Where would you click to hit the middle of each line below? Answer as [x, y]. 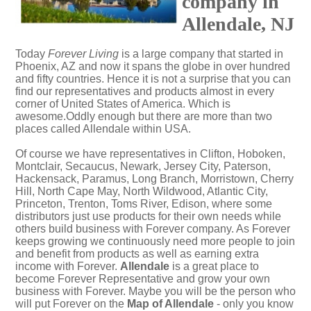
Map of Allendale [170, 304]
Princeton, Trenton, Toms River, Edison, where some [144, 204]
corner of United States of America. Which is [123, 104]
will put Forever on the [71, 304]
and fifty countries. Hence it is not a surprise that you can [153, 79]
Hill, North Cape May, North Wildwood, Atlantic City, [142, 191]
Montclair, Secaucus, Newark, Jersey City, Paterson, [143, 166]
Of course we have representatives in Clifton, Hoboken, [150, 154]
